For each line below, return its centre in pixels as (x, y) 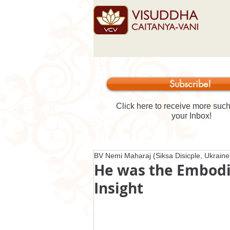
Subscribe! (190, 84)
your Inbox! (191, 116)
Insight (119, 188)
